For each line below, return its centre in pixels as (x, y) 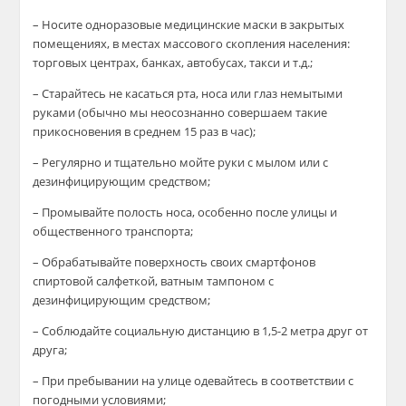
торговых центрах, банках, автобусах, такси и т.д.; (173, 63)
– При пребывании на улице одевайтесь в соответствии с (193, 381)
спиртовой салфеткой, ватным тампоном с (154, 281)
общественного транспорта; (113, 231)
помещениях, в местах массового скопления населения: (192, 43)
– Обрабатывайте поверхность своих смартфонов (174, 262)
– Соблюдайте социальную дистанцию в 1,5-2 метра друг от (201, 331)
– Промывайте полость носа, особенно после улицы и (185, 212)
